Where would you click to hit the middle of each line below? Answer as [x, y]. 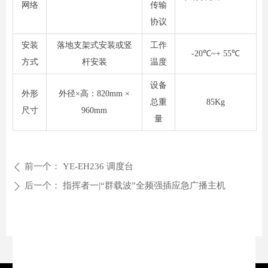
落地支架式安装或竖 [94, 45]
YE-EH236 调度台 [98, 166]
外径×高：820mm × [94, 94]
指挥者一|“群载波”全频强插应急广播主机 [144, 185]
